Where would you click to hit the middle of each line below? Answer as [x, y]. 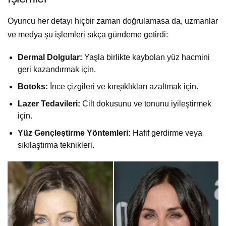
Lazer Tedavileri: [49, 103]
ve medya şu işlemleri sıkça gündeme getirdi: [88, 34]
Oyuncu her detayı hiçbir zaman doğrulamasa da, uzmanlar [113, 21]
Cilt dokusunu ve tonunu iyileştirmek [146, 103]
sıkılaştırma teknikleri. [56, 145]
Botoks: [33, 86]
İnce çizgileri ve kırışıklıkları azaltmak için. [123, 86]
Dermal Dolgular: [50, 57]
